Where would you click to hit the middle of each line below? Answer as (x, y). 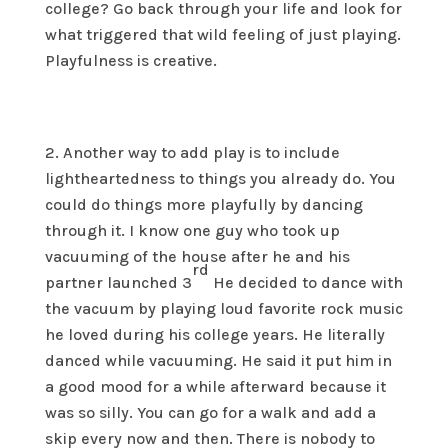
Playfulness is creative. (130, 61)
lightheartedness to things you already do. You (220, 179)
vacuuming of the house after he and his (197, 257)
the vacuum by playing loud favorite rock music (223, 309)
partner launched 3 (118, 283)
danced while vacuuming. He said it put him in (218, 361)
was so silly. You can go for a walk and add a (210, 413)
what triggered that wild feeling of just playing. (222, 35)
